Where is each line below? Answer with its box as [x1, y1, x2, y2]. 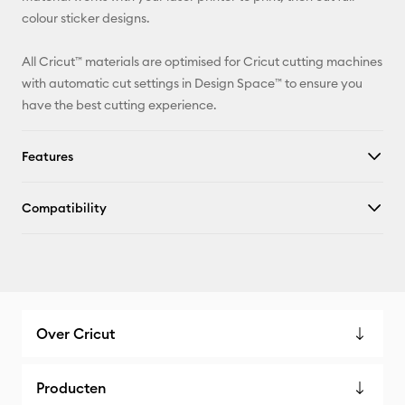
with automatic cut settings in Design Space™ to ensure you [22, 75, 363, 91]
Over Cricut [36, 325, 115, 343]
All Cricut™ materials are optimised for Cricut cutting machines [22, 53, 382, 70]
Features [22, 148, 73, 165]
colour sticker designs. [22, 10, 150, 26]
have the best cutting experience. [22, 97, 217, 113]
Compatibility [22, 200, 107, 216]
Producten [36, 379, 107, 397]
